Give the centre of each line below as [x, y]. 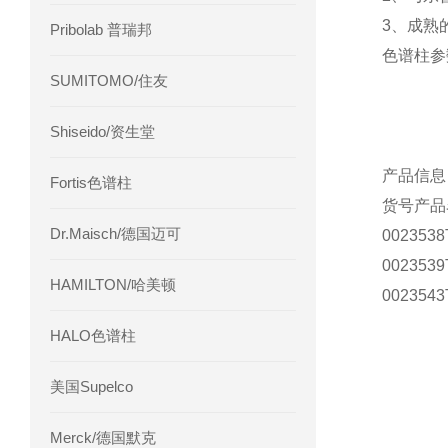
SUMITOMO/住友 [109, 80]
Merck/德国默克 [103, 437]
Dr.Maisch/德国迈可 [115, 233]
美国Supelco [91, 386]
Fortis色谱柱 [91, 182]
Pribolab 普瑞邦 [101, 29]
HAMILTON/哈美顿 [113, 284]
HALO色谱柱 [93, 335]
